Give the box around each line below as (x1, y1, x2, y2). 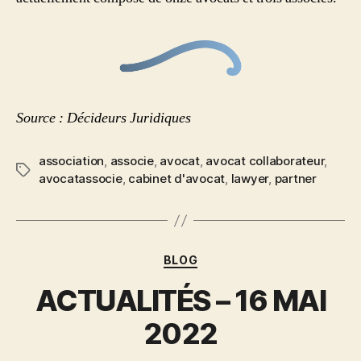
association (39, 153, 105, 169)
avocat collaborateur (205, 153, 325, 169)
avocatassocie (39, 171, 122, 187)
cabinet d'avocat (128, 171, 226, 187)
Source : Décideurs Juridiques (16, 109, 191, 128)
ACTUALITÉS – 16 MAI (35, 282, 326, 318)
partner (274, 171, 317, 187)
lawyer (230, 171, 269, 187)
